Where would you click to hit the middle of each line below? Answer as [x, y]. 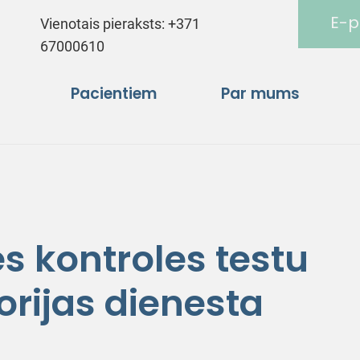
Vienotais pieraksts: [104, 24]
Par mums [260, 93]
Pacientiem [114, 93]
